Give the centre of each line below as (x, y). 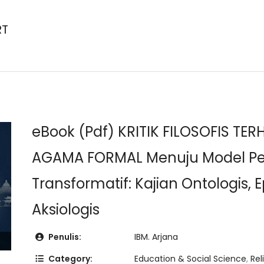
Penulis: (64, 237)
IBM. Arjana (156, 237)
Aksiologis (66, 210)
